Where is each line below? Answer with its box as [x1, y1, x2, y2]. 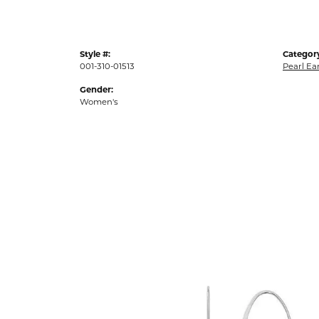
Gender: [80, 85, 113, 95]
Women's [80, 97, 118, 107]
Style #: [80, 49, 110, 59]
